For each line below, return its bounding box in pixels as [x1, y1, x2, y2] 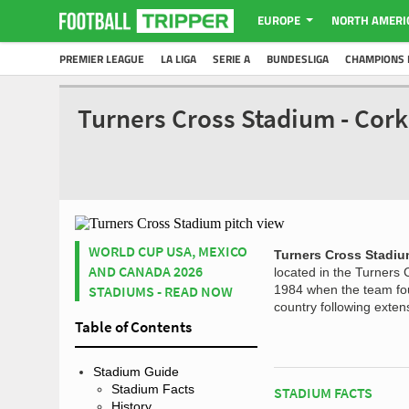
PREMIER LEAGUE [59, 50, 144, 68]
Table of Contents [75, 317, 192, 337]
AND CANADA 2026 [89, 262, 203, 280]
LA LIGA [161, 50, 196, 68]
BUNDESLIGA [267, 50, 329, 68]
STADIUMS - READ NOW [89, 282, 233, 300]
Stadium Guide [93, 364, 179, 379]
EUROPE [257, 11, 300, 29]
